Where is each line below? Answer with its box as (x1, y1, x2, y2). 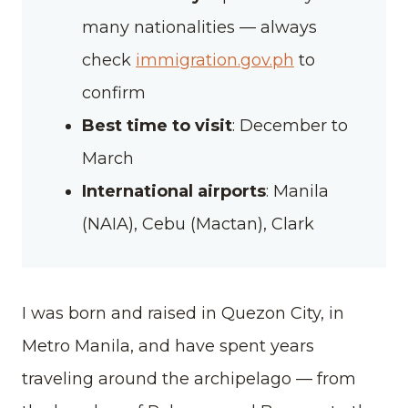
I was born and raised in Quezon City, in (22, 302, 344, 323)
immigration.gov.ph (136, 49, 294, 70)
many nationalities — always (82, 16, 317, 37)
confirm (82, 82, 146, 103)
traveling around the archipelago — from (22, 368, 356, 389)
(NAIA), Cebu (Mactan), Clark (82, 213, 314, 234)
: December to (232, 115, 348, 136)
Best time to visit (82, 115, 232, 136)
